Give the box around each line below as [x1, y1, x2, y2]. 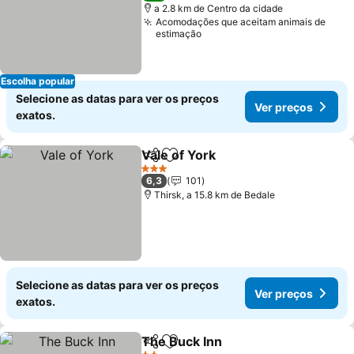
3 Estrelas [141, 168, 185, 180]
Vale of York [141, 147, 217, 163]
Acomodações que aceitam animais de [156, 16, 326, 28]
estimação [156, 28, 202, 40]
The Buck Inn [141, 333, 223, 349]
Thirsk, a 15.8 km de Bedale [154, 189, 276, 201]
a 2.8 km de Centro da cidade [154, 2, 284, 14]
